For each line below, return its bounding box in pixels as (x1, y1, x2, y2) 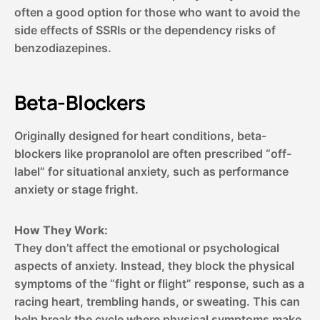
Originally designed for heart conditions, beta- (14, 128, 266, 143)
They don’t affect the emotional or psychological (14, 240, 279, 255)
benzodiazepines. (14, 40, 111, 55)
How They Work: (14, 222, 108, 237)
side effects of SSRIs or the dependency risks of (14, 22, 276, 37)
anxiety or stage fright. (14, 181, 139, 196)
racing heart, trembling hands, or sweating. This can (14, 294, 300, 309)
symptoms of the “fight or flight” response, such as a (14, 276, 304, 291)
